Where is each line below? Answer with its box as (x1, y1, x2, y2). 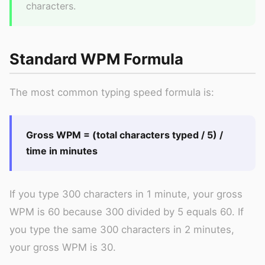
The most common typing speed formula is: (9, 86, 214, 98)
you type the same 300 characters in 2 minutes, (9, 223, 234, 235)
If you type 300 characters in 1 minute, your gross (9, 188, 243, 200)
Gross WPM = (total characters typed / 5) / (26, 128, 223, 141)
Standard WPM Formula (9, 49, 183, 68)
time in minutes (26, 144, 98, 157)
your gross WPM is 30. (9, 241, 116, 253)
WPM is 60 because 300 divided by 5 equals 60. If (9, 205, 244, 218)
